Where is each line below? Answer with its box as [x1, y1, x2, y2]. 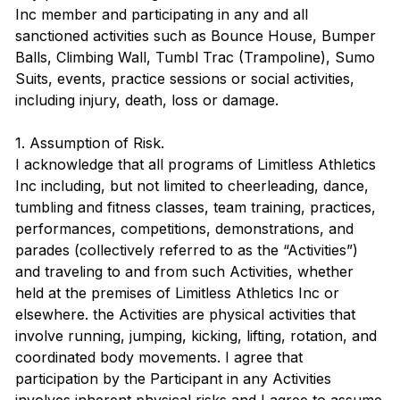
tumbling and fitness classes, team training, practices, [15, 198, 376, 216]
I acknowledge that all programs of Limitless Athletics [15, 155, 376, 173]
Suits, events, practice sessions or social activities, [15, 70, 354, 87]
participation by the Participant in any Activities [15, 370, 331, 387]
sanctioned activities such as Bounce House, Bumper [15, 27, 376, 45]
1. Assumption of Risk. [15, 134, 164, 152]
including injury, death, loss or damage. [15, 91, 279, 109]
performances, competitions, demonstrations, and [15, 220, 354, 237]
